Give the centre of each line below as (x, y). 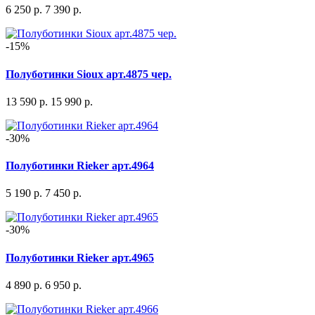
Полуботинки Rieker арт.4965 (80, 257)
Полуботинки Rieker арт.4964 (80, 166)
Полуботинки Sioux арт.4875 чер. (89, 74)
